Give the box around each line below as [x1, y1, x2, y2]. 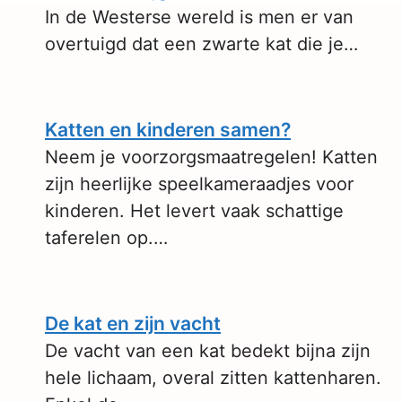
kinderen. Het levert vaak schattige [45, 200, 344, 222]
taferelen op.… [45, 227, 168, 249]
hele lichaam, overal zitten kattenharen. [45, 367, 381, 389]
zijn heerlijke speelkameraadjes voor [45, 173, 354, 195]
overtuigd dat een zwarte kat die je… [45, 33, 358, 55]
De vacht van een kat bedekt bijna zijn [45, 340, 371, 362]
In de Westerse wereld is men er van [45, 6, 354, 28]
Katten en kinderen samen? [45, 118, 291, 141]
